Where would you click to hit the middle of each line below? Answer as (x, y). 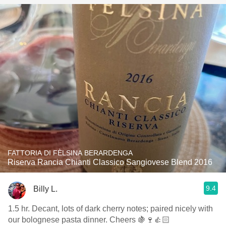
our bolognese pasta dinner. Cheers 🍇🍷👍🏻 (89, 220)
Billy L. (45, 189)
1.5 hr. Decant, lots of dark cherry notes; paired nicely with (110, 209)
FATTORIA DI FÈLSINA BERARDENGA (70, 153)
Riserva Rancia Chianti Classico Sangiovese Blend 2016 (110, 162)
